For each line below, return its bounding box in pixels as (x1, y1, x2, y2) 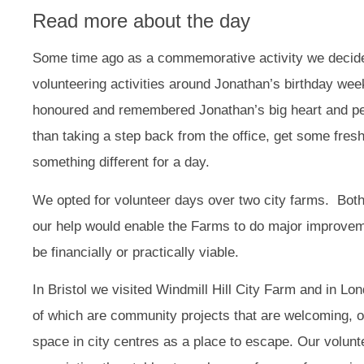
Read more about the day (32, 10, 250, 32)
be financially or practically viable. (32, 244, 239, 260)
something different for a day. (32, 154, 210, 171)
